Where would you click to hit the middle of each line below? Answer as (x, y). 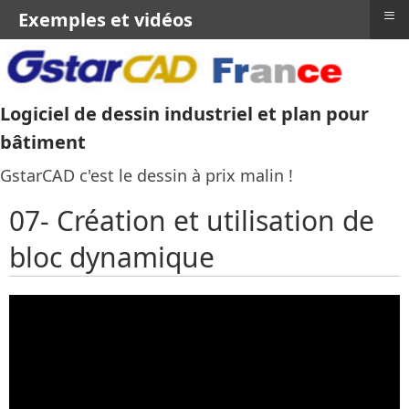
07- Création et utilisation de (192, 221)
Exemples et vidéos (105, 20)
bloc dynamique (112, 257)
